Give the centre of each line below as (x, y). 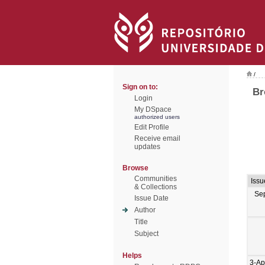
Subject (146, 234)
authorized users (157, 117)
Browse (135, 168)
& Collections (156, 187)
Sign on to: (140, 87)
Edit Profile (152, 127)
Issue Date (151, 198)
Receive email (157, 138)
